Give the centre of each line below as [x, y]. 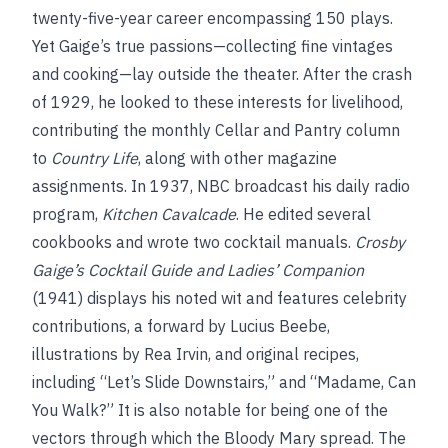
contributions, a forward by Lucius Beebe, [181, 326]
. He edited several [303, 214]
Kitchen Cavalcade [169, 214]
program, [67, 214]
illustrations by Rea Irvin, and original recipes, [195, 354]
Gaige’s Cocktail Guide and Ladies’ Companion [198, 270]
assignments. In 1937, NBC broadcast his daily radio [221, 186]
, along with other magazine [237, 158]
